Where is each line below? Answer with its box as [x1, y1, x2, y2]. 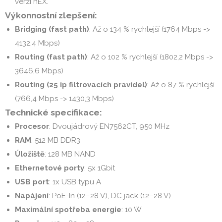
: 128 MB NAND [45, 150, 96, 159]
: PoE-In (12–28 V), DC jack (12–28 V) [49, 191, 171, 200]
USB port [15, 177, 49, 186]
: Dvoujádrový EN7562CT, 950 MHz [49, 122, 169, 131]
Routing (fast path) [15, 53, 87, 61]
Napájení [15, 191, 49, 200]
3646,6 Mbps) [15, 66, 63, 75]
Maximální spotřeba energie [15, 205, 121, 214]
